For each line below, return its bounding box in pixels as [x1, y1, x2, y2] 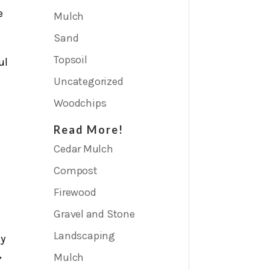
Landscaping [54, 229, 115, 243]
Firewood [54, 186, 96, 199]
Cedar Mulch [54, 142, 113, 156]
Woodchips [54, 96, 107, 110]
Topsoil [54, 53, 87, 67]
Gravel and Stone [54, 207, 135, 221]
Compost [54, 164, 98, 178]
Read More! [54, 123, 124, 137]
